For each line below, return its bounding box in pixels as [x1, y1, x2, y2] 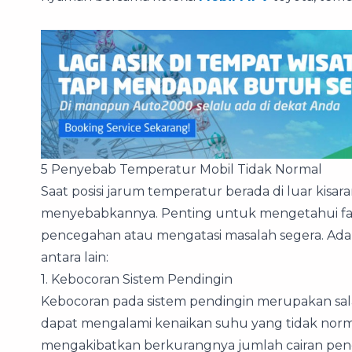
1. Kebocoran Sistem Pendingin [41, 272, 233, 288]
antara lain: [41, 250, 108, 266]
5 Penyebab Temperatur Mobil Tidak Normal [41, 162, 322, 178]
